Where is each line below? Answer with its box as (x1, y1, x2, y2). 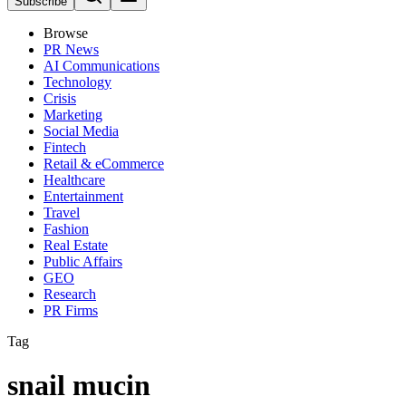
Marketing (43, 107, 102, 122)
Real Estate (43, 237, 108, 253)
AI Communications (43, 58, 159, 73)
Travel (43, 205, 80, 220)
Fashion (43, 221, 89, 237)
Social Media (43, 123, 119, 139)
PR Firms (43, 303, 98, 318)
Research (43, 286, 96, 302)
